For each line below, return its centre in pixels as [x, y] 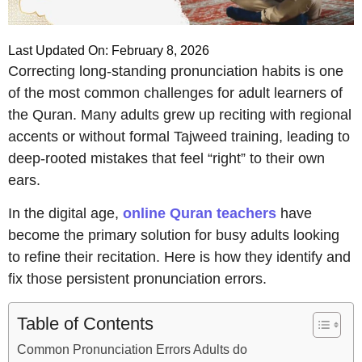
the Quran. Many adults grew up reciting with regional [180, 114]
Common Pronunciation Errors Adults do [132, 349]
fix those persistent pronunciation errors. [137, 279]
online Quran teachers [200, 214]
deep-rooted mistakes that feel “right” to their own [166, 158]
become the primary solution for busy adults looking [174, 236]
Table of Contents [85, 323]
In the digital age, [65, 214]
